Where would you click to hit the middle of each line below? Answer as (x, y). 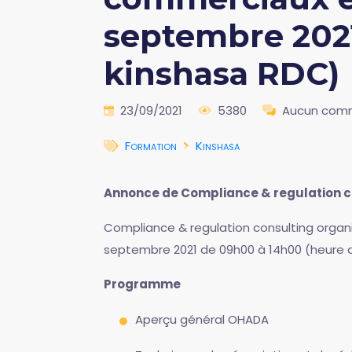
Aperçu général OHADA (202, 319)
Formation (151, 146)
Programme (142, 284)
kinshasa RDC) (222, 73)
